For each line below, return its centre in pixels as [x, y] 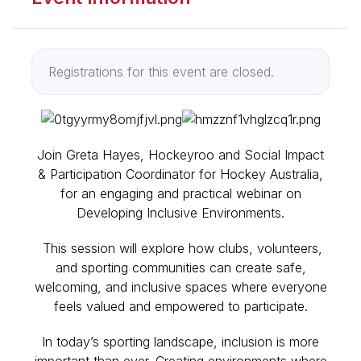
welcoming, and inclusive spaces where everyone [180, 286]
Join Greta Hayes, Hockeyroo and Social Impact [180, 154]
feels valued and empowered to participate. [180, 306]
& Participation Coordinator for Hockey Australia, [180, 174]
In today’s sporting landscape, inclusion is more [180, 341]
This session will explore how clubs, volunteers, [180, 248]
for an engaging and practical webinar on [180, 193]
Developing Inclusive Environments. [180, 212]
